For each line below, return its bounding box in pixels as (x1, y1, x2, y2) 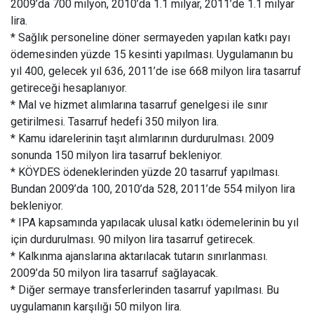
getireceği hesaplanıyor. (11, 81, 127, 95)
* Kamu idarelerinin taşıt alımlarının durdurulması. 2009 (11, 132, 274, 145)
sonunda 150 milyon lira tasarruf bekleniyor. (11, 149, 222, 162)
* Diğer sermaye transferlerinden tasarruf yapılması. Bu (11, 283, 279, 296)
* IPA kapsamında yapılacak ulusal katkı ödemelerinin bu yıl (11, 216, 299, 229)
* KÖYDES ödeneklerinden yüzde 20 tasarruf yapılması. (11, 165, 280, 179)
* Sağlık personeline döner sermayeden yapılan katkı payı (11, 31, 290, 44)
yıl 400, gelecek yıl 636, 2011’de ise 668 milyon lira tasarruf (11, 64, 301, 78)
